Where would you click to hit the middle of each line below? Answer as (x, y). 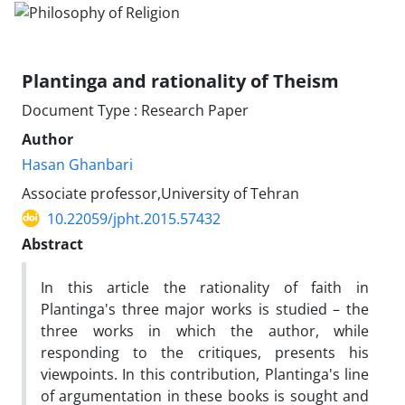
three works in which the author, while (205, 330)
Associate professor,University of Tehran (160, 193)
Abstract (52, 244)
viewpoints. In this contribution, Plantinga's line (205, 374)
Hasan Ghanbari (77, 164)
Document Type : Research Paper (135, 110)
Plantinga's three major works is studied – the (205, 309)
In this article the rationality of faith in (205, 287)
